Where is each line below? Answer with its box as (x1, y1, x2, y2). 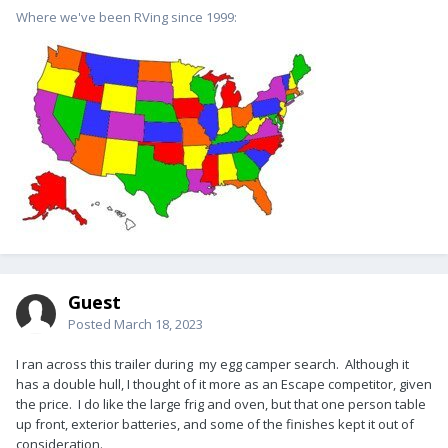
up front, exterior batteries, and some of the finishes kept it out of (16, 415, 414, 434)
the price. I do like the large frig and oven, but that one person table (16, 395, 426, 414)
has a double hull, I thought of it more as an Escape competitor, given (16, 375, 432, 394)
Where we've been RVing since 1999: (16, 8, 237, 27)
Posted (68, 315, 114, 334)
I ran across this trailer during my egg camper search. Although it (16, 355, 409, 374)
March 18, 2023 (114, 315, 203, 334)
